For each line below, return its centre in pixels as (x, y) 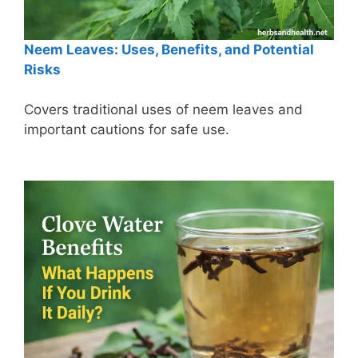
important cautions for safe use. (127, 130)
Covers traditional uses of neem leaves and (163, 110)
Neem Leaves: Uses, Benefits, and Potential (169, 49)
